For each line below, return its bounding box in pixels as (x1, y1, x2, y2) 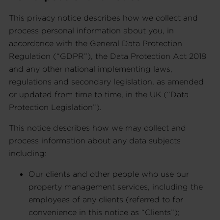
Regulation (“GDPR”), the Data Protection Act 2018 (9, 51, 206, 61)
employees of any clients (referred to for (28, 194, 183, 204)
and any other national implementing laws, (9, 63, 172, 74)
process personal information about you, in (9, 25, 174, 35)
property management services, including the (28, 181, 203, 192)
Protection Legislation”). (9, 102, 102, 112)
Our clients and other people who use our (28, 168, 189, 179)
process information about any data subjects (9, 135, 181, 145)
